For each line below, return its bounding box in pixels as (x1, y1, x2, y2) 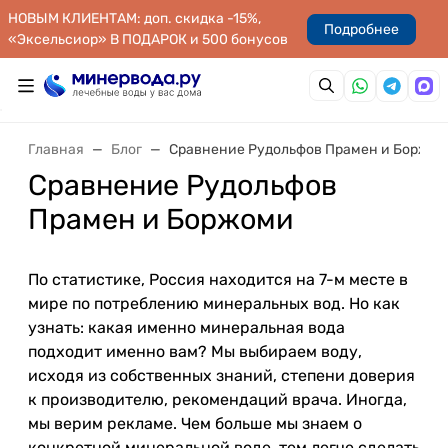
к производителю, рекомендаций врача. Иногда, (28, 390, 407, 409)
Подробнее (324, 20, 399, 38)
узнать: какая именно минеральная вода (28, 318, 345, 337)
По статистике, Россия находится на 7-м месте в (28, 270, 408, 289)
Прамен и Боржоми (28, 202, 293, 236)
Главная (28, 141, 84, 158)
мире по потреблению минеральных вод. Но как (28, 294, 400, 313)
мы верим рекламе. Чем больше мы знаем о (28, 414, 362, 433)
